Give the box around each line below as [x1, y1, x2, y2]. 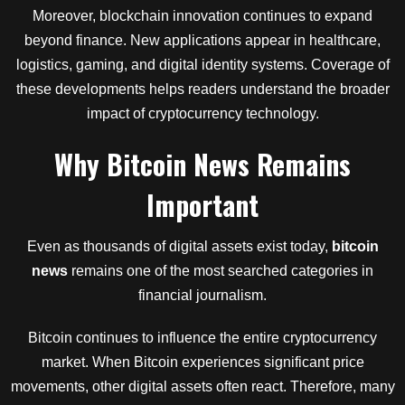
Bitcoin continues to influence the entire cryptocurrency [28, 330, 377, 345]
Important [146, 184, 259, 225]
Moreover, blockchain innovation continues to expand [33, 8, 372, 24]
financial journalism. [138, 287, 267, 303]
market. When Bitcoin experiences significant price [41, 354, 364, 370]
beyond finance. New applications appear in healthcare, [24, 33, 381, 48]
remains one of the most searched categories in [68, 263, 373, 278]
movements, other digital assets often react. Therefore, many [10, 379, 395, 394]
